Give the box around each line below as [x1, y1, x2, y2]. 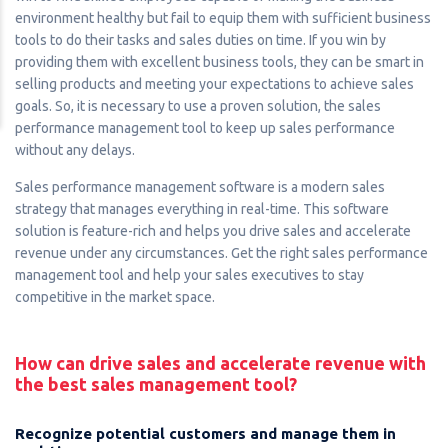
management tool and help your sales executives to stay [15, 266, 364, 283]
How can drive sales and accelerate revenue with [15, 352, 426, 373]
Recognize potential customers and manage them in [15, 424, 396, 442]
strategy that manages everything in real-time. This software [15, 200, 389, 217]
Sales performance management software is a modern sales [15, 178, 385, 195]
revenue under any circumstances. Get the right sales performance [15, 244, 428, 261]
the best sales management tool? [15, 373, 297, 394]
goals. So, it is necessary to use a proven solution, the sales [15, 97, 381, 114]
